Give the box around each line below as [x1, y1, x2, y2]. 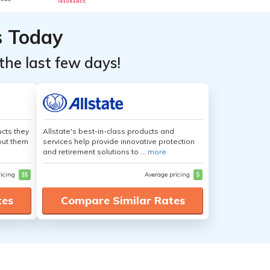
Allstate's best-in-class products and [43, 127, 174, 136]
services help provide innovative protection [43, 137, 195, 146]
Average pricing [145, 171, 192, 178]
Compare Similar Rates [60, 193, 185, 207]
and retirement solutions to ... [43, 147, 148, 156]
